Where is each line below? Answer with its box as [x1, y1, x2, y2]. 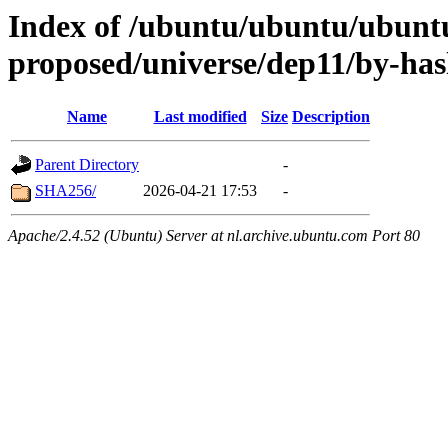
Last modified [153, 108, 247, 126]
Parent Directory [35, 156, 139, 174]
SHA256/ [35, 182, 96, 200]
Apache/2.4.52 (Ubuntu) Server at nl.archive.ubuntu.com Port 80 [8, 227, 420, 245]
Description [292, 108, 370, 126]
